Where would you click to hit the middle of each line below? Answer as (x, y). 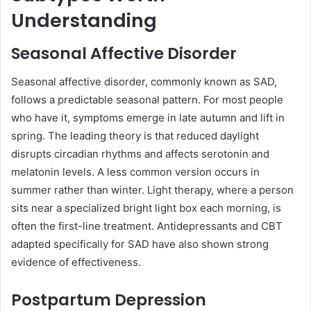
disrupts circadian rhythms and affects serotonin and (140, 153)
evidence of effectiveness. (76, 262)
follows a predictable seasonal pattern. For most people (147, 99)
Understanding (84, 20)
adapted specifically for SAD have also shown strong (140, 244)
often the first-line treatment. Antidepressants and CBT (147, 226)
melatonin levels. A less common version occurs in (135, 171)
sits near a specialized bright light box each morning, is (146, 208)
